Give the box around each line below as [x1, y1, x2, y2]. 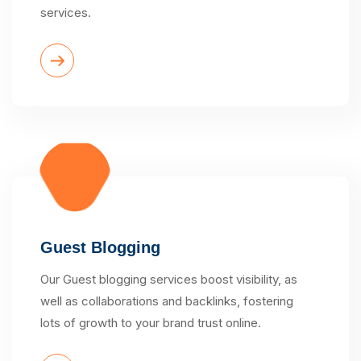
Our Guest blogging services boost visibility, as [40, 271, 297, 287]
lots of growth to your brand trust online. [40, 314, 261, 330]
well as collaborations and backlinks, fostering [40, 293, 293, 309]
